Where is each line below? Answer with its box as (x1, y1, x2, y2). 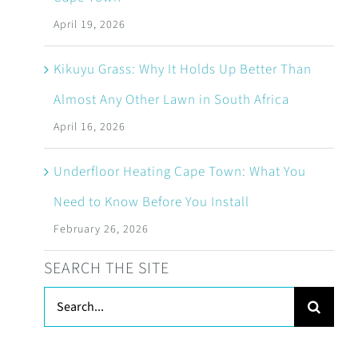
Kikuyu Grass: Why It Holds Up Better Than (53, 59, 312, 79)
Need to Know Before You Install (53, 192, 249, 212)
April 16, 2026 (53, 118, 125, 135)
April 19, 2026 (53, 16, 125, 33)
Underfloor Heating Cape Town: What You (53, 161, 306, 181)
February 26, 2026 (53, 221, 149, 237)
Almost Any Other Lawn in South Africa (53, 89, 289, 109)
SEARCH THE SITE (43, 257, 169, 280)
